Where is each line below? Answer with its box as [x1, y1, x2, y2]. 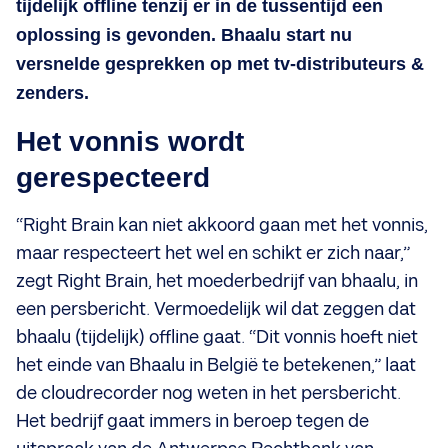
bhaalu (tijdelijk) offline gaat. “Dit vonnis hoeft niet [16, 326, 418, 348]
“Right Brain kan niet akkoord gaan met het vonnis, [16, 214, 428, 236]
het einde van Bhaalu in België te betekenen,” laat [16, 354, 416, 376]
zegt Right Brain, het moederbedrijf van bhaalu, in [16, 270, 418, 292]
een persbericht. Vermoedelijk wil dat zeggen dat [16, 298, 416, 320]
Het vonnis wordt [16, 125, 244, 157]
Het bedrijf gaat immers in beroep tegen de [16, 410, 369, 432]
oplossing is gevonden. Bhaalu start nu [16, 24, 352, 45]
